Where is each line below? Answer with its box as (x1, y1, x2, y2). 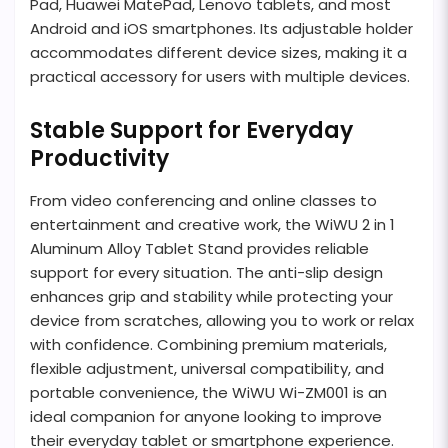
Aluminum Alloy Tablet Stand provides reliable (30, 237, 369, 259)
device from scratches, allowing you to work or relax (30, 309, 414, 331)
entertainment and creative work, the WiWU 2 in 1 (30, 213, 395, 235)
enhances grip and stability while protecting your (30, 285, 393, 307)
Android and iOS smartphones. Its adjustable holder (30, 17, 413, 39)
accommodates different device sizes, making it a (30, 41, 407, 63)
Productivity (30, 142, 169, 174)
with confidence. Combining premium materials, (30, 333, 387, 355)
